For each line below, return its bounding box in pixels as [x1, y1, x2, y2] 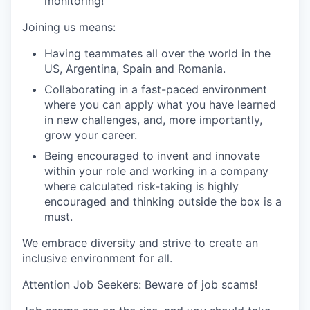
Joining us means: [22, 20, 116, 35]
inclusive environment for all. [22, 251, 172, 266]
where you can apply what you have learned [44, 98, 276, 112]
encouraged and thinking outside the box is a [44, 194, 282, 209]
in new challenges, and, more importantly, [44, 113, 262, 127]
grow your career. [44, 128, 137, 143]
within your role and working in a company [44, 164, 268, 179]
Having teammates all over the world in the [44, 46, 271, 61]
